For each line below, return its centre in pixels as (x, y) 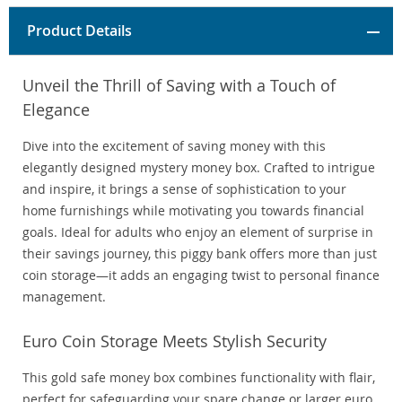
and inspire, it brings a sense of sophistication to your (184, 189)
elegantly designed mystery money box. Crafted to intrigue (199, 168)
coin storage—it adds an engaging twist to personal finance (201, 275)
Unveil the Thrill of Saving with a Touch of (179, 86)
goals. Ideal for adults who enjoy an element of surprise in (198, 232)
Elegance (56, 110)
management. (64, 297)
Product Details (79, 31)
